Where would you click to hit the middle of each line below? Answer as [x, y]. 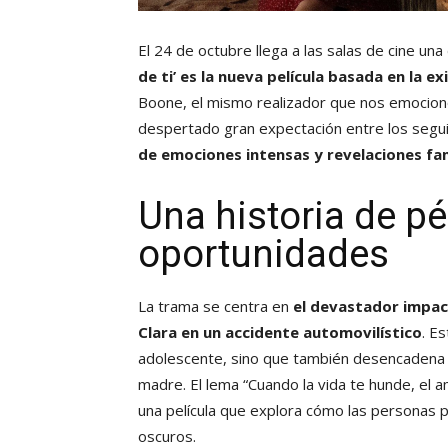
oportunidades [263, 254]
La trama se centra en [215, 306]
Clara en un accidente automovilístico [280, 332]
